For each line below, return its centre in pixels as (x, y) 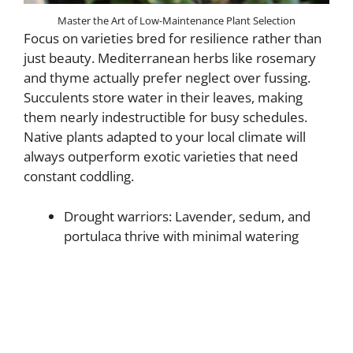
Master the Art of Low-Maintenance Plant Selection (176, 21)
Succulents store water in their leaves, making (163, 98)
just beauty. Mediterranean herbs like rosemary (170, 58)
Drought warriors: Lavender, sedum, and (187, 216)
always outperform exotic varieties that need (161, 157)
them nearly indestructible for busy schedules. (165, 117)
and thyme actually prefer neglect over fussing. (167, 78)
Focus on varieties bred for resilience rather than (173, 39)
